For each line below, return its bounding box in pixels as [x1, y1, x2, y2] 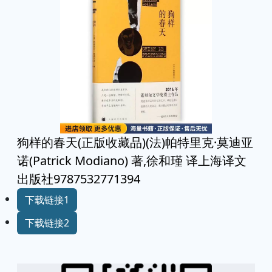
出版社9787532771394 [17, 171, 140, 187]
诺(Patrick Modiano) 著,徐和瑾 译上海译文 [17, 152, 246, 169]
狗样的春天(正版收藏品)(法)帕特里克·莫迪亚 [17, 134, 253, 151]
